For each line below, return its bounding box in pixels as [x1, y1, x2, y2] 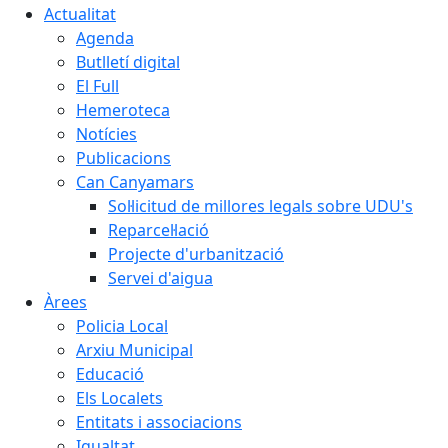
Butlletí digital [76, 50, 180, 73]
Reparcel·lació [108, 218, 209, 241]
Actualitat [44, 2, 116, 25]
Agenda [76, 26, 134, 49]
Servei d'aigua [108, 266, 213, 289]
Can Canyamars [76, 170, 194, 193]
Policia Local [76, 314, 168, 337]
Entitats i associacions [76, 410, 242, 433]
